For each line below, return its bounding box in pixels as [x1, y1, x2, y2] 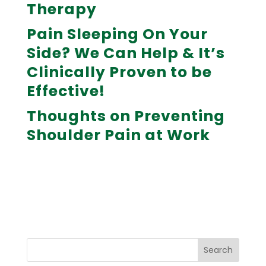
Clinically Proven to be [26, 61, 212, 83]
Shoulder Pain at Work [26, 124, 210, 145]
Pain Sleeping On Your [26, 23, 208, 45]
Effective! [26, 80, 105, 102]
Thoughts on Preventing [26, 105, 225, 126]
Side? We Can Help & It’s [26, 42, 225, 64]
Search [204, 244, 233, 256]
